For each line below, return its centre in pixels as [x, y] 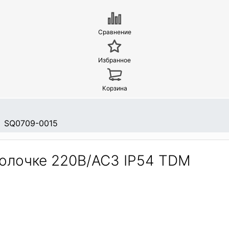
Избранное [114, 60]
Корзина [114, 88]
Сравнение [114, 32]
